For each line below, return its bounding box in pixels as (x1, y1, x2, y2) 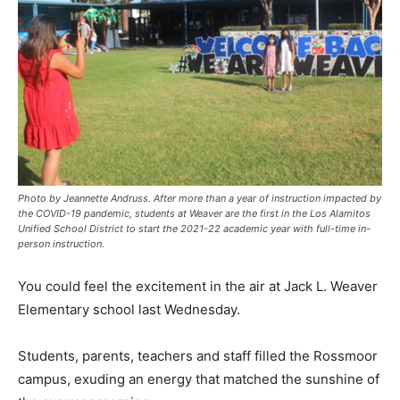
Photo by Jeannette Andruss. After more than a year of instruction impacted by (18, 191, 381, 204)
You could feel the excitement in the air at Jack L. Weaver (18, 277, 378, 295)
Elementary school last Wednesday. (18, 300, 240, 318)
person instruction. (18, 237, 104, 250)
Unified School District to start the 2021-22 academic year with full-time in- (18, 221, 371, 235)
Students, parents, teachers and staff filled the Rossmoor (18, 346, 378, 364)
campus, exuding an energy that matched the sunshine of (18, 370, 379, 387)
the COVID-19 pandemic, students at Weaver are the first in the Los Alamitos (18, 206, 371, 220)
